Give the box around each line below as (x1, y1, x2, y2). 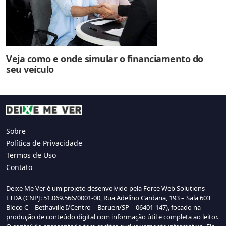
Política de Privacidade (6, 138, 82, 148)
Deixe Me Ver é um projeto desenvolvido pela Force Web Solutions (6, 183, 205, 193)
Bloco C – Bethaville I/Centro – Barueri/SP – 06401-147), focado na (6, 202, 201, 212)
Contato (6, 162, 32, 172)
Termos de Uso (6, 150, 56, 160)
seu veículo (6, 63, 54, 76)
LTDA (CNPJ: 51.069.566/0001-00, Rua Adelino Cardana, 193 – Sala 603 (6, 193, 210, 202)
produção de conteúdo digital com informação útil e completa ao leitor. (6, 212, 218, 221)
